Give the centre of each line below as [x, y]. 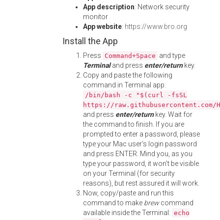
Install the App [90, 41]
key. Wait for [173, 114]
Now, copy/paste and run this [128, 193]
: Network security [162, 7]
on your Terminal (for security [129, 173]
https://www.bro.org [156, 27]
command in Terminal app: [124, 85]
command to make [113, 203]
